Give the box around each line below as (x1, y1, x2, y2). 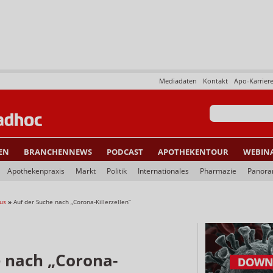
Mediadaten (159, 76, 197, 85)
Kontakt (203, 76, 228, 85)
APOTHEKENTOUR (158, 146, 229, 157)
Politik (107, 166, 127, 176)
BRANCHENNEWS (24, 146, 92, 157)
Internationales (138, 166, 189, 176)
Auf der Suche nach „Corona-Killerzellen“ (13, 197, 131, 206)
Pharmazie (200, 166, 236, 176)
